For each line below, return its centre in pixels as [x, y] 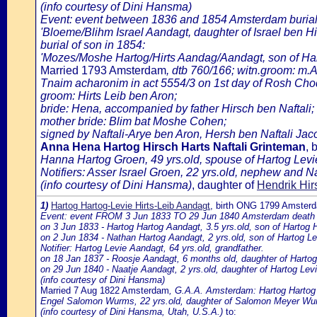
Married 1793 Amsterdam [103, 70]
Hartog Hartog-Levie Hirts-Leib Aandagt [131, 206]
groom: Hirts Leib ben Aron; [109, 96]
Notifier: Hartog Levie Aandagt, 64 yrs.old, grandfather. [152, 248]
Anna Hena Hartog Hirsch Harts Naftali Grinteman [173, 147]
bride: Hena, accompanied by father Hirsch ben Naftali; [177, 109]
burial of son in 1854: [93, 45]
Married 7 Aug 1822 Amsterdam [105, 290]
